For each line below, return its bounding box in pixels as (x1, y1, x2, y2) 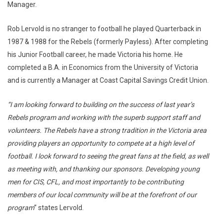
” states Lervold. (34, 204, 84, 212)
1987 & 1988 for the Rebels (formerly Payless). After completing (7, 38, 208, 46)
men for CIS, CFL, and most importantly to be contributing (7, 178, 184, 186)
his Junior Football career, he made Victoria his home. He (7, 51, 183, 58)
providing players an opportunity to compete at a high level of (7, 139, 194, 147)
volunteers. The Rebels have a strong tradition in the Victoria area (7, 126, 207, 134)
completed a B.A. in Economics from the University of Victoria (7, 63, 198, 71)
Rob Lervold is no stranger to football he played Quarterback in (7, 25, 201, 33)
